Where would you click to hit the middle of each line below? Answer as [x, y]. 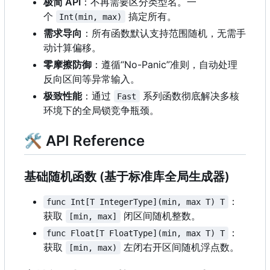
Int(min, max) [91, 17]
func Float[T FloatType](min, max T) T [136, 233]
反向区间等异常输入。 [92, 79]
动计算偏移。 [72, 47]
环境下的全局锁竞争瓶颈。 [101, 110]
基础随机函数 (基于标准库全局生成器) [127, 176]
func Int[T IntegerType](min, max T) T [136, 202]
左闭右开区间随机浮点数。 [180, 247]
